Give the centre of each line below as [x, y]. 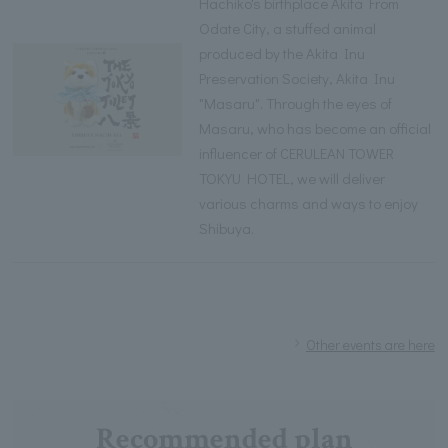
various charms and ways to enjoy [309, 202]
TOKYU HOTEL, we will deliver [292, 177]
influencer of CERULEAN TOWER [297, 152]
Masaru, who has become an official [315, 127]
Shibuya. [227, 227]
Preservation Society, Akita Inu [297, 77]
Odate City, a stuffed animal [288, 27]
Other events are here [370, 344]
